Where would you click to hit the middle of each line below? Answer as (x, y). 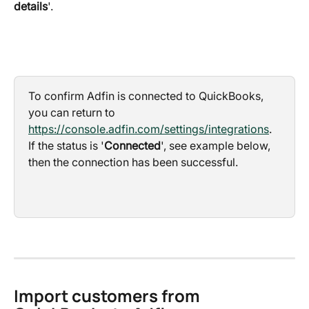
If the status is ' (66, 145)
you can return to (73, 112)
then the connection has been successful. (133, 162)
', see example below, (217, 145)
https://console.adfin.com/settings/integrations (149, 129)
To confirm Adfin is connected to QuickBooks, (147, 96)
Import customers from (109, 296)
